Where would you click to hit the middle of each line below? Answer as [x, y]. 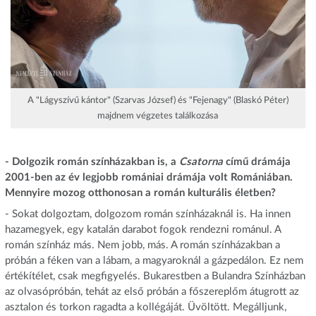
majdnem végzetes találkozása [158, 116]
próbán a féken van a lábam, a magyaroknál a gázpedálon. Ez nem [154, 260]
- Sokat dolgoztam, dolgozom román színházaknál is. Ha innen [147, 214]
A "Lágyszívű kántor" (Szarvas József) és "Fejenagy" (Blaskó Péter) [158, 101]
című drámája [256, 162]
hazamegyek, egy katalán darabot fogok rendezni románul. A [142, 229]
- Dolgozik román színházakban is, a [92, 162]
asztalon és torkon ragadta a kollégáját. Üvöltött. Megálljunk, [145, 307]
